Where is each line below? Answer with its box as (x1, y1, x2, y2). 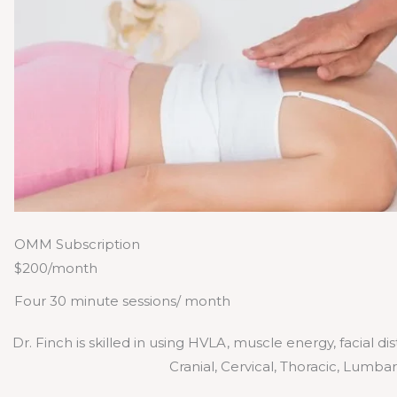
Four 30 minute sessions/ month (14, 292, 230, 309)
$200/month (14, 259, 97, 276)
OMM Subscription (14, 235, 140, 253)
